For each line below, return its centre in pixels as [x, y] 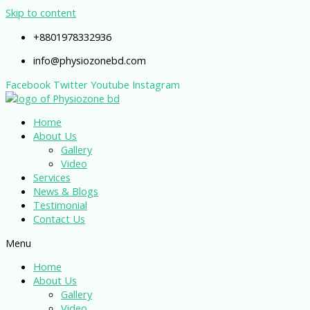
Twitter [71, 84]
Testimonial [60, 205]
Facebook [28, 84]
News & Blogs [66, 191]
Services [52, 177]
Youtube [110, 84]
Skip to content [41, 12]
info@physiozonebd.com [90, 61]
